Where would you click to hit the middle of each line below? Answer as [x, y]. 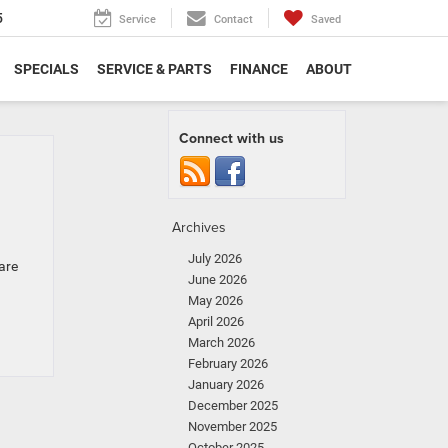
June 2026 [217, 279]
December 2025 [233, 405]
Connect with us [231, 138]
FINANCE [259, 68]
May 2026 [215, 300]
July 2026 [215, 258]
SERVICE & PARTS [154, 68]
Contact [233, 20]
